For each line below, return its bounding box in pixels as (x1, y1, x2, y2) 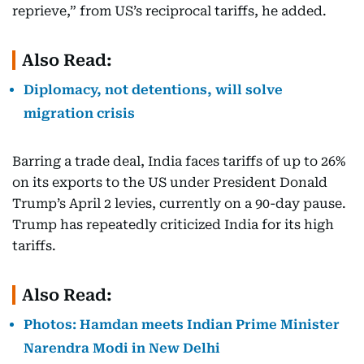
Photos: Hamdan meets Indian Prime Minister (24, 317, 340, 333)
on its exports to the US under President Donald (12, 175, 327, 191)
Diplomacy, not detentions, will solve (24, 82, 283, 98)
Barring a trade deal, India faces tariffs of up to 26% (12, 154, 345, 170)
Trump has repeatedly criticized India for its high (12, 217, 334, 233)
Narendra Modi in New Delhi (24, 340, 220, 357)
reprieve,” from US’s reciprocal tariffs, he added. (12, 3, 327, 19)
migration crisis (24, 106, 135, 122)
